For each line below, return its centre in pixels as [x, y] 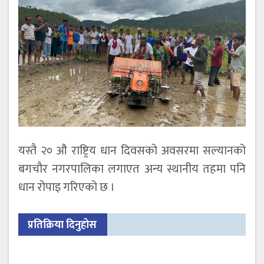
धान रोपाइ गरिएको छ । [67, 187]
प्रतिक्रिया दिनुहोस [62, 225]
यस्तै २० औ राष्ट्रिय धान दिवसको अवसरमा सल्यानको [132, 151]
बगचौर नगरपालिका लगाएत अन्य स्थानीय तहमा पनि [132, 169]
